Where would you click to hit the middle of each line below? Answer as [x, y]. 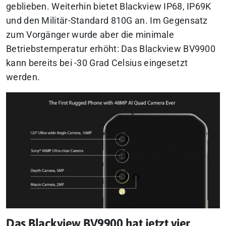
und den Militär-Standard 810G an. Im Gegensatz [107, 20]
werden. [23, 77]
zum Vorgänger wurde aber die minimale [90, 35]
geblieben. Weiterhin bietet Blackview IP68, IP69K [109, 6]
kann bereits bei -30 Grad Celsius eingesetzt [97, 63]
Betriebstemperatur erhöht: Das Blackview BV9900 [111, 49]
